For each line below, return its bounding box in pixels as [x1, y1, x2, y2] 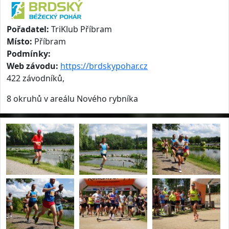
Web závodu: [7, 60, 58, 72]
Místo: [7, 36, 32, 47]
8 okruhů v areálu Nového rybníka [7, 93, 138, 104]
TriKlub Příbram [49, 24, 112, 35]
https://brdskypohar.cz [60, 60, 148, 72]
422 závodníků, [7, 73, 64, 84]
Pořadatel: [7, 24, 49, 35]
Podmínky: [7, 48, 51, 59]
